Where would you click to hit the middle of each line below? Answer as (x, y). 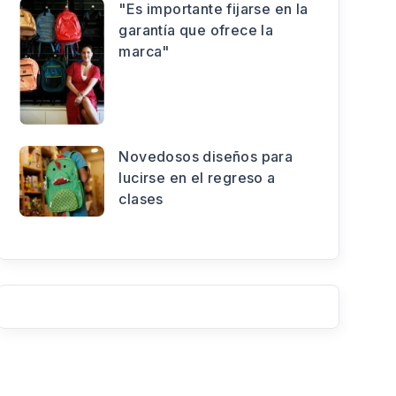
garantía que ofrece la (196, 30)
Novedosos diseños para (206, 157)
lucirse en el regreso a (197, 178)
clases (141, 199)
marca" (144, 52)
